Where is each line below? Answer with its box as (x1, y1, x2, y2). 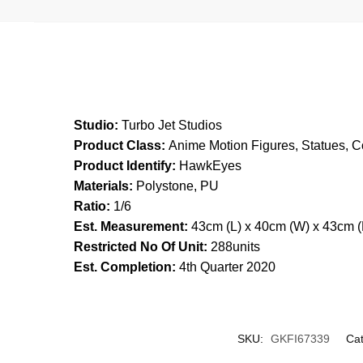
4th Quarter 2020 (176, 260, 276, 275)
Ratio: (70, 199, 111, 214)
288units (207, 240, 261, 254)
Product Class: (74, 139, 166, 153)
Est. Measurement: (70, 220, 189, 234)
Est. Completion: (70, 260, 177, 275)
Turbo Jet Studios (118, 118, 223, 133)
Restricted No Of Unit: (70, 240, 208, 254)
